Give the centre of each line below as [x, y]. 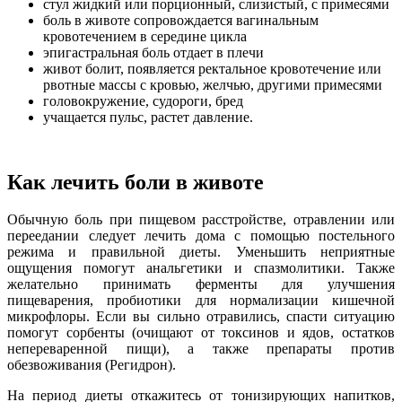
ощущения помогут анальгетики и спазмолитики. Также [201, 268]
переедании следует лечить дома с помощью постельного [201, 236]
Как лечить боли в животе [135, 182]
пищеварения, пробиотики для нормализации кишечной [201, 301]
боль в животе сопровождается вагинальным [181, 20]
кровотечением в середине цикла [145, 36]
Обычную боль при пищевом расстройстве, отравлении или [201, 220]
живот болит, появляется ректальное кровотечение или [212, 68]
